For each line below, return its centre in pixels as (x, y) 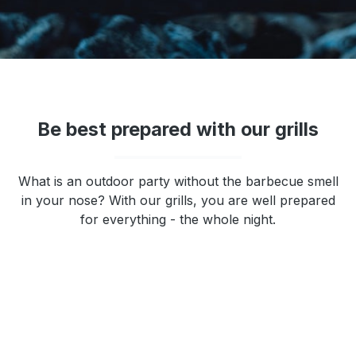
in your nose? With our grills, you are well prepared (178, 201)
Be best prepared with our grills (178, 130)
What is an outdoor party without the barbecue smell (178, 182)
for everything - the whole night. (178, 220)
